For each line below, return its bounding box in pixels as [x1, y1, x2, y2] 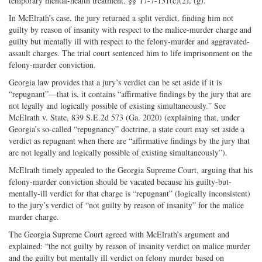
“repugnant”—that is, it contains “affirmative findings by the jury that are [9, 88, 251, 99]
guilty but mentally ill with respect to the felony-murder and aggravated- [9, 35, 250, 47]
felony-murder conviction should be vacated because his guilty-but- [9, 175, 232, 187]
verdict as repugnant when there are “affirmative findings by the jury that [9, 135, 250, 146]
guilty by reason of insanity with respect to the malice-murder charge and [9, 23, 251, 35]
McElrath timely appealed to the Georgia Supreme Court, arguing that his [9, 164, 253, 175]
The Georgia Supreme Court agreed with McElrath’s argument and [9, 228, 229, 240]
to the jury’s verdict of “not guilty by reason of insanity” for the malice [9, 199, 244, 211]
